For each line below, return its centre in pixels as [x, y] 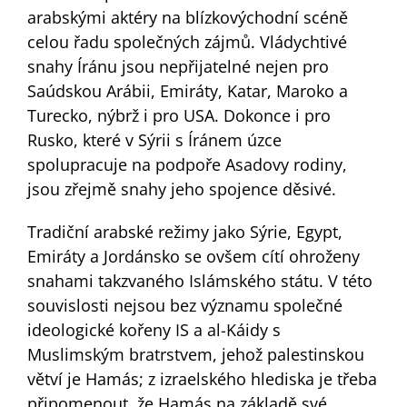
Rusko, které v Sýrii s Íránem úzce [154, 139]
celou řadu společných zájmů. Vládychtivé [187, 41]
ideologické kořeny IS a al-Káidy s [154, 329]
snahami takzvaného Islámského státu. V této [199, 280]
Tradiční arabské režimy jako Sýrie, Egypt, [184, 231]
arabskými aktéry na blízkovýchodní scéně [187, 17]
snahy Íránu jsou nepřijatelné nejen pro [178, 66]
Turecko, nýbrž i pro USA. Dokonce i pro [179, 115]
